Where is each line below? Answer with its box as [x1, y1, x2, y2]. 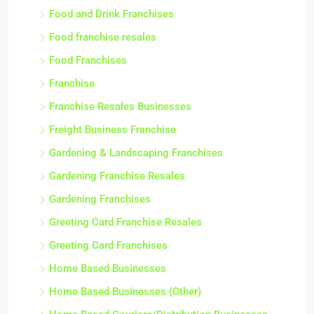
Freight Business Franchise [49, 123, 176, 136]
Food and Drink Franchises [49, 8, 174, 20]
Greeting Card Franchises [49, 239, 168, 252]
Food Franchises [49, 54, 127, 67]
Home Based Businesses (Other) [49, 285, 201, 298]
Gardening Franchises [49, 193, 151, 205]
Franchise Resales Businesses [49, 100, 191, 113]
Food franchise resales [49, 31, 156, 43]
